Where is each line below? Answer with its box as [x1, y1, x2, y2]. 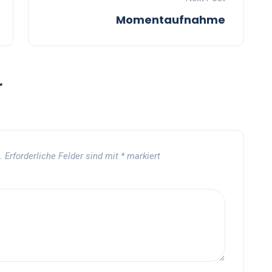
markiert [124, 151, 160, 162]
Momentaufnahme [116, 12, 225, 28]
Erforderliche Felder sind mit [5, 151, 121, 162]
